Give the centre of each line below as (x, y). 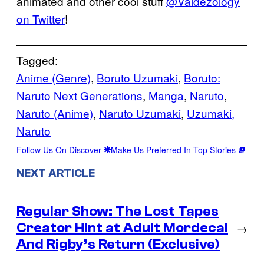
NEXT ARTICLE (56, 173)
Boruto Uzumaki (137, 78)
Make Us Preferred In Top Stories (174, 150)
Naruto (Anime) (55, 113)
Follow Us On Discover (60, 150)
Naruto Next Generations (80, 95)
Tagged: (37, 60)
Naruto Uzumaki (140, 113)
